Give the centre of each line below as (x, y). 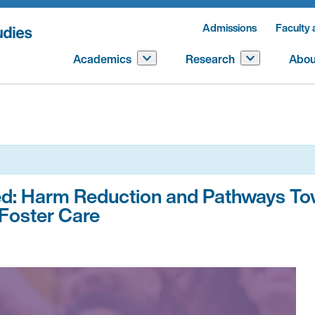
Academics (102, 59)
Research (210, 59)
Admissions (230, 27)
